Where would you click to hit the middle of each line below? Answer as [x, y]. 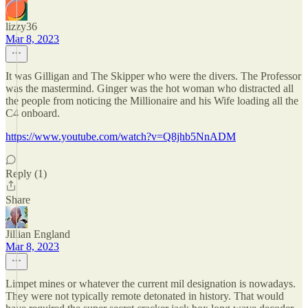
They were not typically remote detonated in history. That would [145, 296]
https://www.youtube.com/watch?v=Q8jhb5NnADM [121, 136]
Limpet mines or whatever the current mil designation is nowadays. [151, 284]
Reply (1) [26, 174]
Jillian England [38, 234]
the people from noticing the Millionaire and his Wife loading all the [152, 101]
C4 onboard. [33, 113]
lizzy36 [21, 26]
